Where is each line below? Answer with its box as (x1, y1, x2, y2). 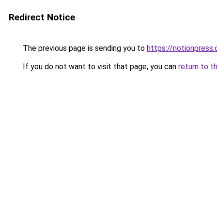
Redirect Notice (9, 12, 75, 23)
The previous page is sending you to (21, 44, 147, 53)
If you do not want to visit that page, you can (21, 62, 178, 71)
